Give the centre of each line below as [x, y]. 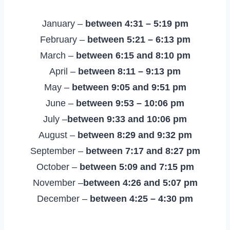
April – [64, 71]
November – [58, 183]
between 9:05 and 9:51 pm [129, 87]
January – [63, 23]
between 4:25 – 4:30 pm [141, 198]
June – [61, 103]
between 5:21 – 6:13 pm [139, 39]
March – [58, 55]
